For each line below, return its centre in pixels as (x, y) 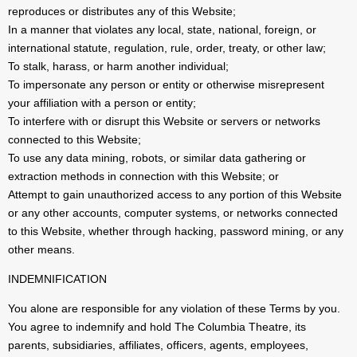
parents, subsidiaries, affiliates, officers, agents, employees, (158, 345)
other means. (41, 250)
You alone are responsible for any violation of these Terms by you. (174, 309)
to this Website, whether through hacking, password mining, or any (176, 231)
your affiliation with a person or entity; (102, 103)
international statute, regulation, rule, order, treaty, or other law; (167, 48)
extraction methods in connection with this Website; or (143, 177)
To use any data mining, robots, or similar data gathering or (157, 158)
